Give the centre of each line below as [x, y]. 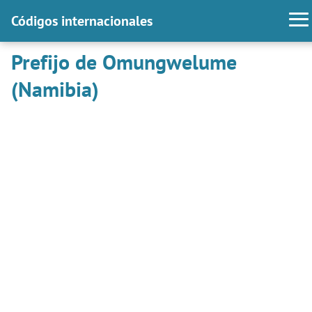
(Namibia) [55, 89]
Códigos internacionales [82, 21]
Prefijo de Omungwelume [124, 62]
